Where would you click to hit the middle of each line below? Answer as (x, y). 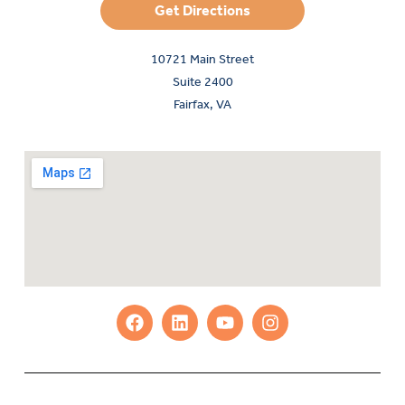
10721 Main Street (202, 59)
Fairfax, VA (202, 104)
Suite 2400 (202, 81)
